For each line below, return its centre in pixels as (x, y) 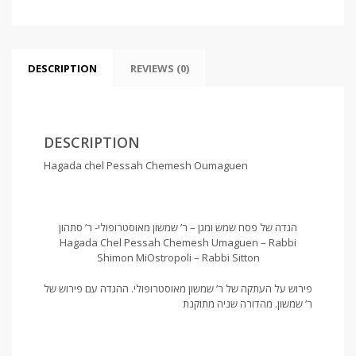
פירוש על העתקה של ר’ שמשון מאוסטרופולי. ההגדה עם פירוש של (178, 289)
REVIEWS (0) (160, 69)
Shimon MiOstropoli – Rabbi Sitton (178, 258)
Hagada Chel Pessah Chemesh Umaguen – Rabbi (178, 243)
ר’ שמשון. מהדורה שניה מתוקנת (248, 304)
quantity (87, 91)
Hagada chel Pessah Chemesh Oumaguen (146, 166)
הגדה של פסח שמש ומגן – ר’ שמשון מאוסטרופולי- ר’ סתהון (178, 228)
